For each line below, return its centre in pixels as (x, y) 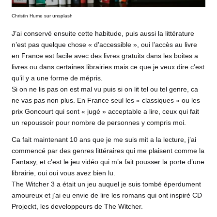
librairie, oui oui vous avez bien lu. (63, 173)
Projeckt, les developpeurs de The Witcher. (77, 207)
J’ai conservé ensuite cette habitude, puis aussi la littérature (103, 34)
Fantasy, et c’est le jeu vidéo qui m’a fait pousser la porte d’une (108, 162)
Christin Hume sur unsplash (42, 16)
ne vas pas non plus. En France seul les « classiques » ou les (106, 101)
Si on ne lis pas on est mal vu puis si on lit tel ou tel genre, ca (105, 90)
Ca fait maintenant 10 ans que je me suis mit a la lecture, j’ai (104, 140)
